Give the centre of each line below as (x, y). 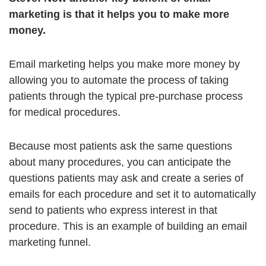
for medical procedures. (65, 113)
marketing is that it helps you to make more (119, 15)
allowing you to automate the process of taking (119, 80)
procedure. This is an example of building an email (128, 227)
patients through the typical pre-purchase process (126, 96)
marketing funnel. (50, 243)
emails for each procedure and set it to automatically (132, 194)
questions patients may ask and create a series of (126, 178)
